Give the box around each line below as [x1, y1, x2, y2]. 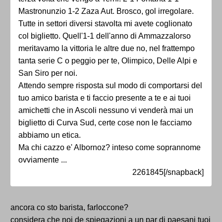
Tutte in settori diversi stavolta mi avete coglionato [18, 19, 192, 28]
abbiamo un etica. [18, 131, 81, 140]
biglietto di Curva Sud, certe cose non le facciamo [18, 118, 192, 127]
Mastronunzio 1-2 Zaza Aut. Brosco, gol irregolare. [18, 7, 194, 16]
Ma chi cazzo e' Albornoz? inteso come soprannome [18, 143, 201, 152]
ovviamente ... [18, 156, 67, 165]
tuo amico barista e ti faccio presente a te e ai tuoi [18, 94, 191, 103]
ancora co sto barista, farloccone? [10, 203, 128, 212]
